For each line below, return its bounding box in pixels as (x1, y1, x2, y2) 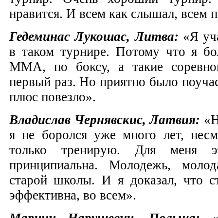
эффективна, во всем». (9, 187, 140, 202)
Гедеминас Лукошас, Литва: (9, 29, 183, 44)
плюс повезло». (9, 89, 99, 104)
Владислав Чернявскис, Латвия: (9, 112, 200, 127)
